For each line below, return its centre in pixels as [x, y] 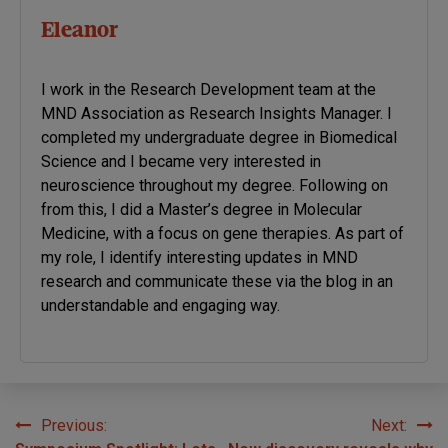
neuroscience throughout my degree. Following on [214, 185]
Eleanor [79, 32]
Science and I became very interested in [181, 161]
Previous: [74, 425]
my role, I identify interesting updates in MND [199, 257]
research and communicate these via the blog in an [217, 281]
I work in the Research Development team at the [208, 89]
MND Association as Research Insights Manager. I [216, 113]
